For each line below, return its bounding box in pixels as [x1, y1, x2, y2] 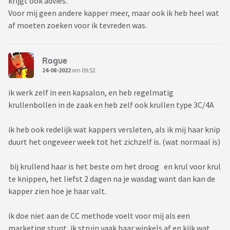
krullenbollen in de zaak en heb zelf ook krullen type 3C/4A [8, 100, 216, 110]
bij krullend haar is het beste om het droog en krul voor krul [8, 161, 221, 172]
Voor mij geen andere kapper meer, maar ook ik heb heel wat [8, 8, 219, 18]
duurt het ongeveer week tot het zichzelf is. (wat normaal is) [8, 137, 222, 147]
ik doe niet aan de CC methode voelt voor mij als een [8, 210, 190, 221]
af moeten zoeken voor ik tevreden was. [8, 20, 147, 31]
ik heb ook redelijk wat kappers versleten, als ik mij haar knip [8, 124, 220, 135]
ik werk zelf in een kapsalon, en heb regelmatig [8, 87, 174, 98]
